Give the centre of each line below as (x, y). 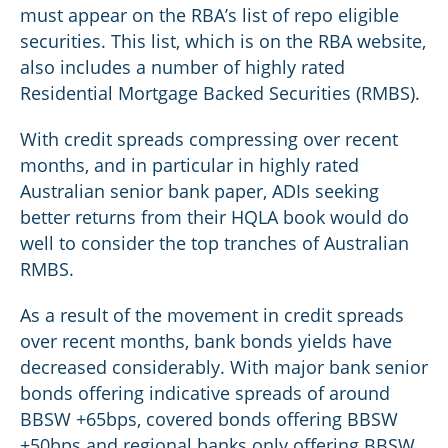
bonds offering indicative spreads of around (205, 393)
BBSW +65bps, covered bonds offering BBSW (209, 419)
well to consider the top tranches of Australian (214, 243)
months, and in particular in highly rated (189, 165)
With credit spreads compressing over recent (209, 139)
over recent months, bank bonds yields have (206, 341)
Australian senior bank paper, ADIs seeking (199, 191)
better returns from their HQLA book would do (214, 217)
